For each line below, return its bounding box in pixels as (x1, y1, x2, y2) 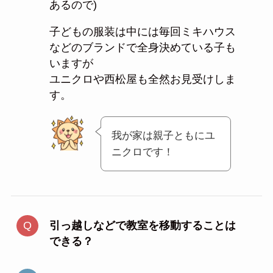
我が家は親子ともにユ (111, 129, 215, 141)
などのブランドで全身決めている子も (49, 41, 236, 54)
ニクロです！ (111, 146, 174, 158)
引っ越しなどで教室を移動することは (49, 219, 236, 232)
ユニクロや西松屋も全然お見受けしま (49, 73, 236, 85)
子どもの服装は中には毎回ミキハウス (49, 25, 236, 38)
